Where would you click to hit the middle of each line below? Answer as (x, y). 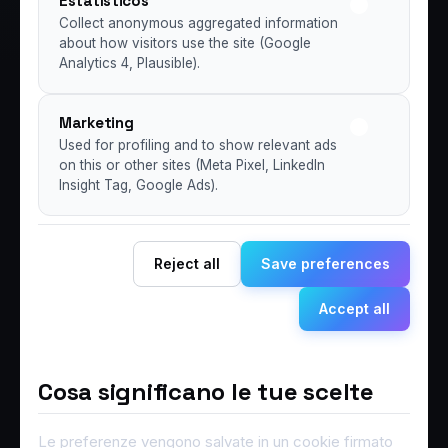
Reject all (187, 263)
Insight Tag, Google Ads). (138, 184)
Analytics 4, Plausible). (129, 62)
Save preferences (325, 263)
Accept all (354, 308)
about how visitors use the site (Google (185, 42)
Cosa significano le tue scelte (206, 391)
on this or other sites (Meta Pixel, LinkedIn (192, 164)
